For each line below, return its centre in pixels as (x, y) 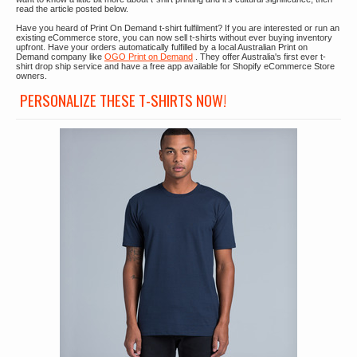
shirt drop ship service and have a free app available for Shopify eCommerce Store (175, 66)
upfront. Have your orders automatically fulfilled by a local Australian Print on (162, 47)
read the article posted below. (72, 9)
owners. (31, 76)
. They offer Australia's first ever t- (259, 57)
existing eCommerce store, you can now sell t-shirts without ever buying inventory (174, 37)
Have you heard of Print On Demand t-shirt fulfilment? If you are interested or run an (178, 28)
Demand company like (60, 57)
